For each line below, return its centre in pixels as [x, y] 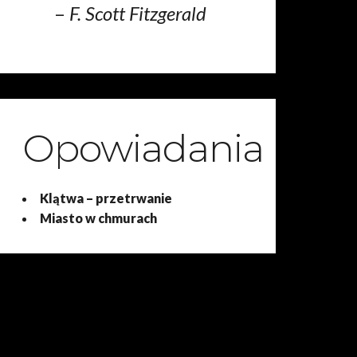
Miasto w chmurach [99, 218]
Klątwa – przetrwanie [106, 198]
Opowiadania [143, 148]
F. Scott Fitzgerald [138, 13]
